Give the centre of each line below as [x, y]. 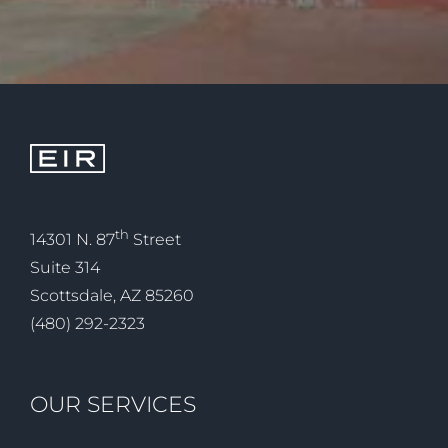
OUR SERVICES [113, 405]
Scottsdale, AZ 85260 [112, 296]
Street [155, 240]
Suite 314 [65, 268]
